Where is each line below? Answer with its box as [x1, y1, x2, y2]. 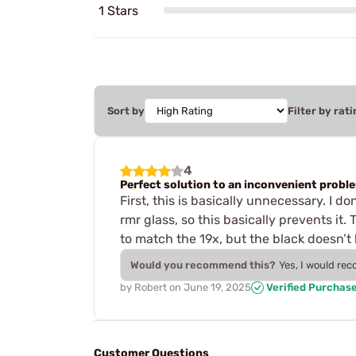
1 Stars [99, 2, 138, 18]
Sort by [107, 104, 145, 117]
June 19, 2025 [184, 281, 251, 293]
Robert [134, 281, 167, 293]
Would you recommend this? [130, 258, 276, 271]
